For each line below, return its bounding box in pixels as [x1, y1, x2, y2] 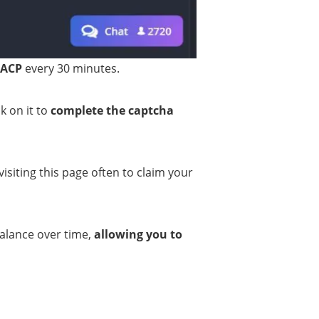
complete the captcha [51, 102, 174, 118]
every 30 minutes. [22, 60, 120, 76]
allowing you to [94, 226, 182, 242]
